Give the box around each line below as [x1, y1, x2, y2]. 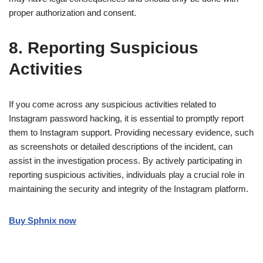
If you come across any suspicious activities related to [9, 99, 216, 109]
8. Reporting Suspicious [9, 38, 198, 57]
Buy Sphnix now [9, 215, 76, 225]
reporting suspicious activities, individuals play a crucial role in [9, 169, 244, 180]
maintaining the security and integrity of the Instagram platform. [9, 183, 248, 194]
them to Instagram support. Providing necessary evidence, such [9, 127, 254, 137]
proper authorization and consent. [9, 7, 136, 18]
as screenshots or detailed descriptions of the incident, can [9, 141, 232, 151]
